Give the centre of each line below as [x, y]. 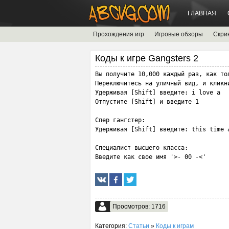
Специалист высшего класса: [142, 148]
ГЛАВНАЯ [202, 13]
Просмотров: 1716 [139, 207]
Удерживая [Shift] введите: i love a [159, 93]
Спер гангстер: [120, 120]
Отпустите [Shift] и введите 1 [147, 102]
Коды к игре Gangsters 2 [147, 58]
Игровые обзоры [179, 34]
